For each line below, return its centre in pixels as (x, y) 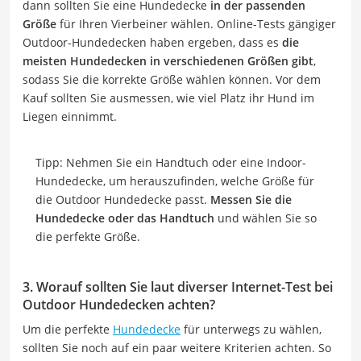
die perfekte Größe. (88, 236)
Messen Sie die (251, 199)
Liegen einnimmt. (70, 116)
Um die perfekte (68, 329)
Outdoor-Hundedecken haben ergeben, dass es (152, 42)
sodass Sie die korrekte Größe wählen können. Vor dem (172, 79)
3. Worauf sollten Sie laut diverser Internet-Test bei (178, 286)
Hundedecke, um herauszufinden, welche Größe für (175, 180)
